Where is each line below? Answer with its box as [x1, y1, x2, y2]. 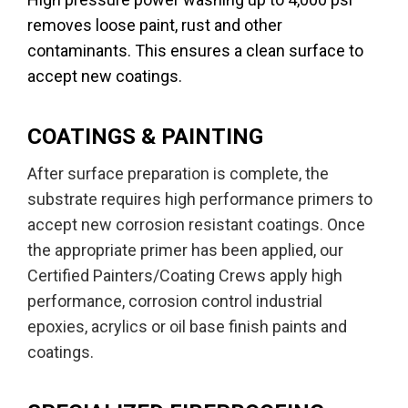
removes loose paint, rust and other [27, 15, 282, 35]
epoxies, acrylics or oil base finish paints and [27, 316, 347, 336]
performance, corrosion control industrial [27, 291, 322, 311]
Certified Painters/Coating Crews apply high [27, 265, 342, 285]
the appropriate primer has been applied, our [27, 240, 343, 260]
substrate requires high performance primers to [27, 189, 372, 209]
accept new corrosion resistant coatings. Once [27, 214, 365, 234]
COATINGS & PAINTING [27, 123, 263, 149]
